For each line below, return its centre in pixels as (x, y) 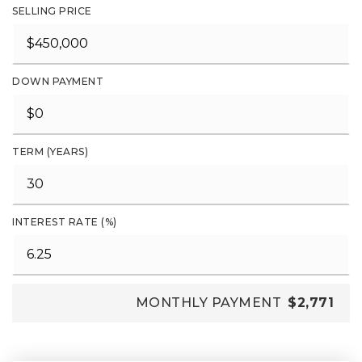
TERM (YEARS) (50, 152)
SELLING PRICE (52, 11)
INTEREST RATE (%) (65, 222)
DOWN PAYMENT (58, 81)
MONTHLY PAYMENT (208, 303)
